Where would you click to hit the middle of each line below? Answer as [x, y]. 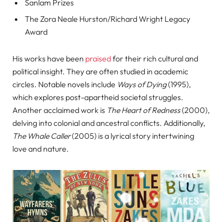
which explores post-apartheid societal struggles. [98, 97]
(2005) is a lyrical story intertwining [132, 136]
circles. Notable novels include [65, 84]
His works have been [49, 59]
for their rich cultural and [155, 59]
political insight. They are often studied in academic [100, 72]
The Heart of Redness [143, 110]
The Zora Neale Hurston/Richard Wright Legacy [108, 19]
